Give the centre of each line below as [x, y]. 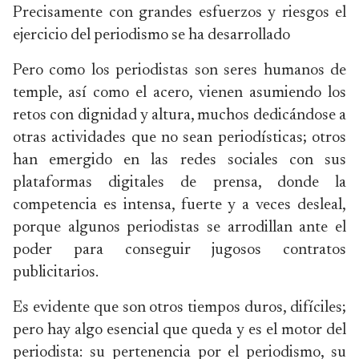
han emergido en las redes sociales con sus [179, 160]
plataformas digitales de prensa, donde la [179, 183]
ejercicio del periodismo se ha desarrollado [151, 35]
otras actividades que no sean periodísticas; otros [179, 138]
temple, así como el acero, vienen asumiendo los [179, 93]
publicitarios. [56, 272]
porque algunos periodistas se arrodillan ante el [179, 228]
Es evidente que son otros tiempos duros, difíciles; [179, 308]
